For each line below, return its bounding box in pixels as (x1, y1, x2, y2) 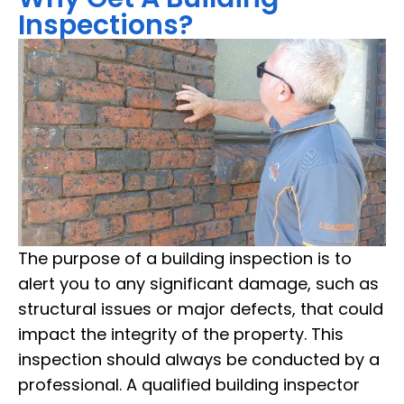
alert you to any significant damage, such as (18, 271, 379, 295)
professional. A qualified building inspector (18, 372, 360, 396)
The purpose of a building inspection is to (18, 246, 352, 270)
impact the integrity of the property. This (18, 322, 344, 345)
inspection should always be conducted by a (18, 347, 380, 371)
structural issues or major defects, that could (18, 297, 383, 320)
